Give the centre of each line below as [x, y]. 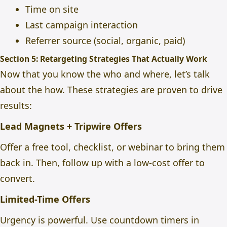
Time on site [52, 9]
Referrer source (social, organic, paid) [105, 41]
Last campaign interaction [82, 25]
